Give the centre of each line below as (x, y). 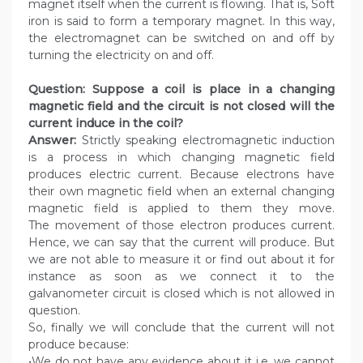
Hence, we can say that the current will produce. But (181, 243)
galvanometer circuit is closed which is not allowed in (181, 294)
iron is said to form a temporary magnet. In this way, (181, 21)
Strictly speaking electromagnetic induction (205, 141)
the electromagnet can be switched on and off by (181, 38)
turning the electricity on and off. (121, 56)
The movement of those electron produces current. (181, 226)
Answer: (52, 141)
